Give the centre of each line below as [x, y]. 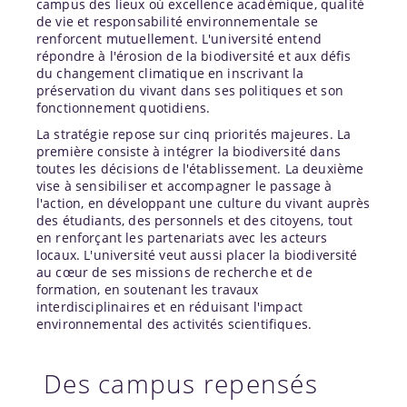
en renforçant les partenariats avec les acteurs [182, 237]
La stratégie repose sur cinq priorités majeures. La [194, 134]
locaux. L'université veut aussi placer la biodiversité [197, 254]
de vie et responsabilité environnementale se [178, 21]
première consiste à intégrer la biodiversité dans [189, 151]
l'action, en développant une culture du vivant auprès [203, 203]
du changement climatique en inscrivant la [170, 73]
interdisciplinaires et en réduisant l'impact [170, 306]
